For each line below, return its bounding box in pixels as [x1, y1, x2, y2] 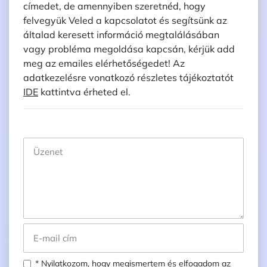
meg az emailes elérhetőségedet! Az [23, 57, 185, 69]
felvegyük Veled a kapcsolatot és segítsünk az [23, 14, 227, 26]
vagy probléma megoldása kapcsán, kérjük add [23, 43, 235, 55]
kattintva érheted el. [38, 86, 131, 98]
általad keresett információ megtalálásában [23, 29, 219, 41]
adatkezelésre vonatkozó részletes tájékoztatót [23, 72, 234, 83]
